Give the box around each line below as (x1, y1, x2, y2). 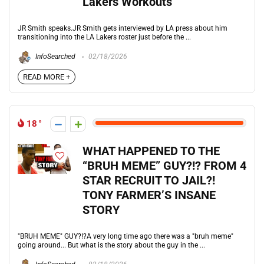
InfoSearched (34, 52, 75, 61)
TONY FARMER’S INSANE (82, 189, 216, 202)
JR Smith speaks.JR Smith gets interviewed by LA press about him (18, 24, 227, 32)
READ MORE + (23, 72, 70, 81)
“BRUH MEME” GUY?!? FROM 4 (82, 159, 246, 173)
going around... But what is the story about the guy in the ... (18, 241, 205, 249)
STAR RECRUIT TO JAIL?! (82, 174, 215, 187)
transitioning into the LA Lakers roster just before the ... (18, 33, 191, 41)
